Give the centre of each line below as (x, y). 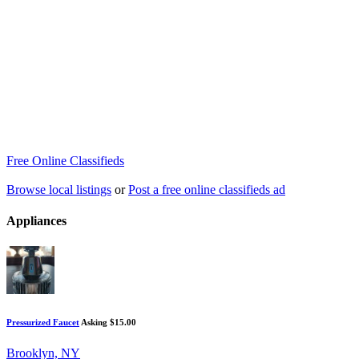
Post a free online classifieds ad (207, 190)
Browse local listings (59, 190)
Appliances (36, 221)
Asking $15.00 (109, 322)
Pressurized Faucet (43, 322)
